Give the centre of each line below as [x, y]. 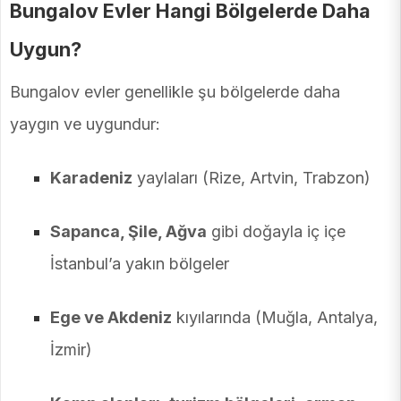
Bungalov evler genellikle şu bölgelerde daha [175, 92]
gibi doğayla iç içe [276, 232]
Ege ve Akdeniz [111, 318]
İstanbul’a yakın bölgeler [140, 264]
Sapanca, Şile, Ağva [128, 232]
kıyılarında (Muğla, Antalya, [275, 318]
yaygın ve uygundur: [85, 124]
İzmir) [71, 350]
